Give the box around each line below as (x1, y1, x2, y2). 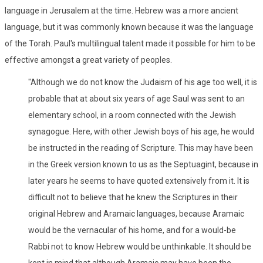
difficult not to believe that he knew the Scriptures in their (28, 192, 238, 202)
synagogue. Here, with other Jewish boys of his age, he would (28, 126, 254, 136)
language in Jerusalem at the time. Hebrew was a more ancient (5, 5, 238, 15)
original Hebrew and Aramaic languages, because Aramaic (28, 208, 244, 218)
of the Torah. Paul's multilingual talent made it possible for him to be (5, 38, 255, 48)
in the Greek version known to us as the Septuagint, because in (28, 159, 258, 169)
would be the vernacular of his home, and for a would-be (28, 225, 236, 235)
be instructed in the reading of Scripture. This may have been (28, 143, 253, 153)
